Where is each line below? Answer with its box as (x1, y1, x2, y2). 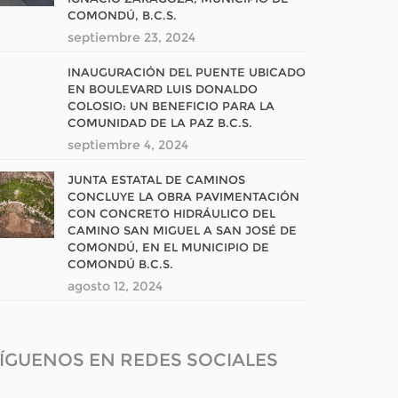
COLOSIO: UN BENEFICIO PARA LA (68, 99, 275, 113)
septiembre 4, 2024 (68, 137, 188, 153)
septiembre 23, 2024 (68, 29, 195, 45)
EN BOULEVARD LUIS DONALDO (68, 82, 258, 96)
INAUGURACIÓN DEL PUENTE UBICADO (68, 65, 306, 79)
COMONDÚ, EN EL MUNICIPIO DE (68, 240, 269, 254)
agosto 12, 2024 (68, 278, 163, 294)
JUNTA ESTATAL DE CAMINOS (68, 172, 245, 187)
